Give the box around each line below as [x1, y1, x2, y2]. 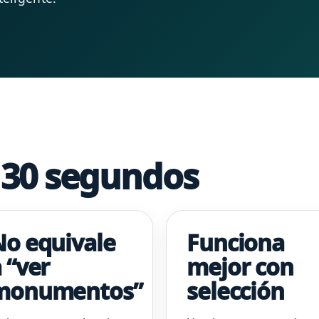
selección [187, 276, 284, 307]
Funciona [187, 227, 285, 258]
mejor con [187, 251, 293, 283]
